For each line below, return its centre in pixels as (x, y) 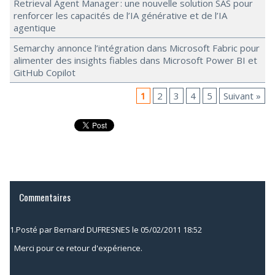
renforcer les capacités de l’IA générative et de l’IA (120, 15)
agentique (35, 28)
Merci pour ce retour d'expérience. (78, 248)
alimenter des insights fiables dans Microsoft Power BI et (135, 60)
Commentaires (45, 197)
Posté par (35, 230)
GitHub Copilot (45, 72)
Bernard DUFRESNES (92, 230)
